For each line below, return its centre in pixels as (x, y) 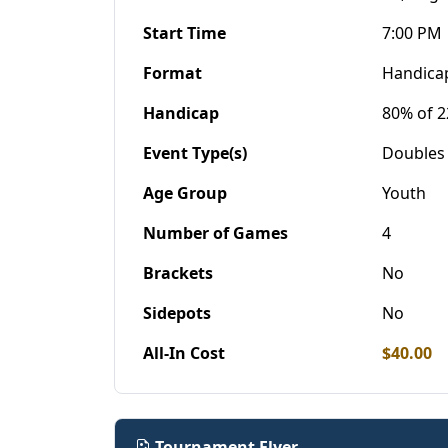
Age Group (185, 193)
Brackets (178, 273)
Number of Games (215, 233)
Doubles (413, 153)
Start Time (184, 33)
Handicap (181, 113)
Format (172, 73)
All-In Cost (184, 353)
